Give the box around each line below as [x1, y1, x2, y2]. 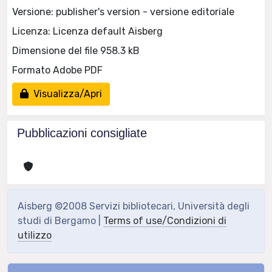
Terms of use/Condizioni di [103, 215, 226, 226]
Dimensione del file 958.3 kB [12, 44, 140, 56]
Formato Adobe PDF [12, 64, 103, 76]
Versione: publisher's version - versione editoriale [12, 5, 234, 18]
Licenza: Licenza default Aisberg [12, 25, 163, 37]
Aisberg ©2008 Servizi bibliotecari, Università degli [18, 200, 250, 212]
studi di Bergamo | [18, 215, 103, 226]
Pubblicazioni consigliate [17, 126, 147, 140]
